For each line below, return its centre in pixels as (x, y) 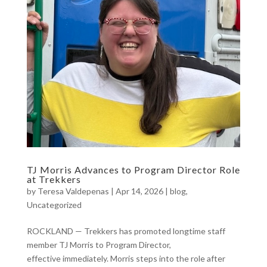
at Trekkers (55, 179)
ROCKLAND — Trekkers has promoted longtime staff (126, 231)
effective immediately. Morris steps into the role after (126, 259)
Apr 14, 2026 (139, 191)
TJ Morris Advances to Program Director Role (133, 170)
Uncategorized (54, 205)
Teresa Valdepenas (73, 191)
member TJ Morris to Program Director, (99, 245)
